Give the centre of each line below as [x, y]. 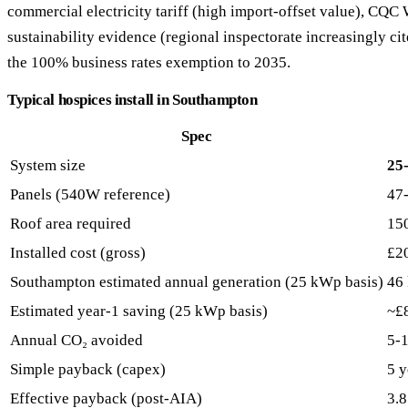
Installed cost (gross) [78, 253]
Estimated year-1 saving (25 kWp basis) [139, 311]
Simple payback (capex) [88, 370]
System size [48, 166]
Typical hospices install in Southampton [133, 100]
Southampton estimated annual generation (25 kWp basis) [197, 282]
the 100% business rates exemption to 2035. [149, 63]
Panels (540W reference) [90, 195]
